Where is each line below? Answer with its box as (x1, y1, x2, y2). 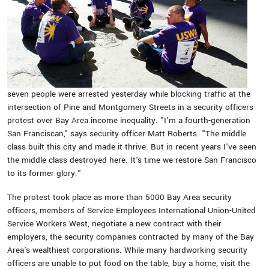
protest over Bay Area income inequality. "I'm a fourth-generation (7, 115, 250, 126)
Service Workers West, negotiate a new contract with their (7, 218, 222, 229)
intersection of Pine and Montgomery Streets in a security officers (7, 101, 253, 113)
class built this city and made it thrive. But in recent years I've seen (7, 141, 256, 153)
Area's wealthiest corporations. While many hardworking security (7, 244, 247, 256)
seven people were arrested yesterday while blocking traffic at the (7, 88, 250, 100)
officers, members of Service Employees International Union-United (7, 205, 256, 216)
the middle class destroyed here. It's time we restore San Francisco (7, 154, 256, 166)
